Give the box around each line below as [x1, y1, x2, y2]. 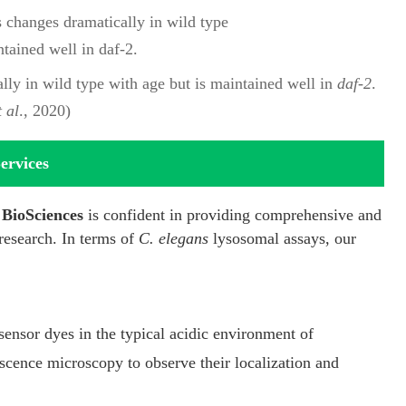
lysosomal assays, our [208, 228, 356, 247]
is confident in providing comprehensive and [83, 205, 382, 224]
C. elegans [139, 228, 208, 247]
